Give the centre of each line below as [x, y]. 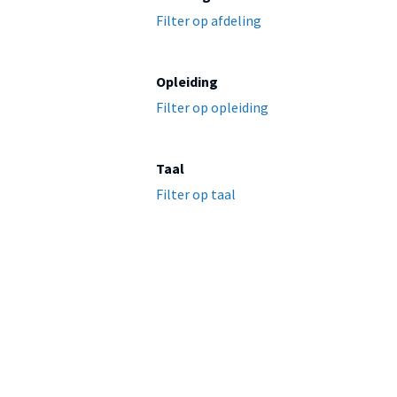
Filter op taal [196, 195]
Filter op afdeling [209, 21]
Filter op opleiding [212, 108]
